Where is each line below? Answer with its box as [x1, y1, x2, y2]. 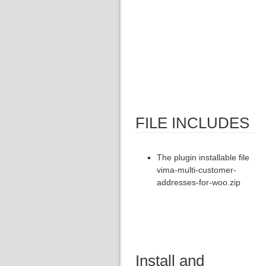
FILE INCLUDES [135, 114, 249, 132]
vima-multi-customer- [157, 165, 236, 175]
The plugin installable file [157, 153, 249, 162]
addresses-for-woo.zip [157, 178, 240, 187]
